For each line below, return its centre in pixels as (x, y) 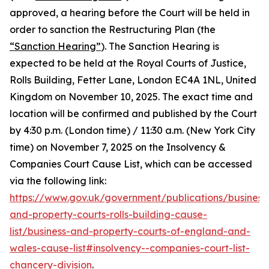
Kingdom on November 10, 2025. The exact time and (131, 97)
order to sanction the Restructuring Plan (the (113, 29)
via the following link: (58, 181)
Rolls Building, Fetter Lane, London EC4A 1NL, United (133, 80)
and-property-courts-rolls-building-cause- (108, 214)
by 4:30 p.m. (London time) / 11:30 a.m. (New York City (132, 130)
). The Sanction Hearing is (160, 46)
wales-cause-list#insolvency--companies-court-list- (130, 248)
